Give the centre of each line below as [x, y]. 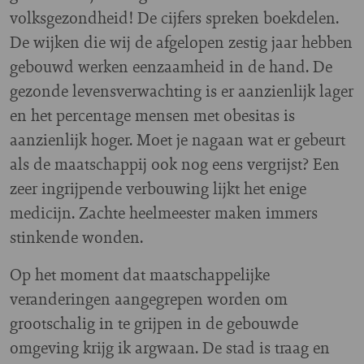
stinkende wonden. [76, 237]
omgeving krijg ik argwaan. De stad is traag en [170, 347]
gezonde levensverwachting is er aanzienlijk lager [182, 91]
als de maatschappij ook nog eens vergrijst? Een [175, 164]
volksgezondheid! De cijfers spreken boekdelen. [174, 17]
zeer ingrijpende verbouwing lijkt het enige [158, 188]
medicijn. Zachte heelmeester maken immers [164, 212]
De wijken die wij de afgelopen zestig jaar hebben [181, 42]
